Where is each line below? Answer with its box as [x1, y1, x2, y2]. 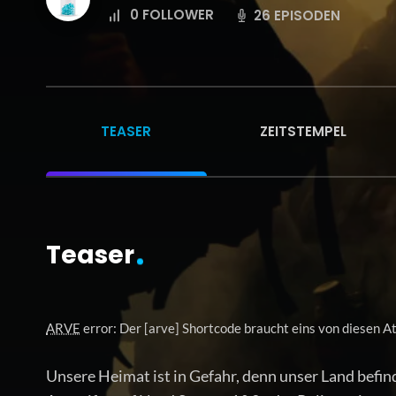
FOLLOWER [139, 5, 217, 25]
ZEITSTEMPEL [260, 121, 346, 141]
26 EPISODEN [254, 5, 340, 25]
